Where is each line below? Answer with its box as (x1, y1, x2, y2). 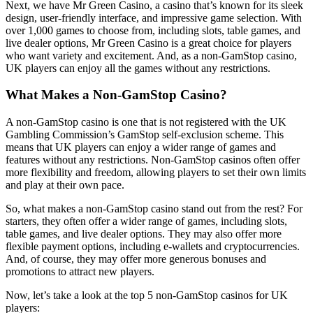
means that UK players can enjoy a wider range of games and (6, 141, 276, 154)
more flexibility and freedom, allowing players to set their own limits (6, 166, 306, 179)
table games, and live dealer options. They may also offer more (6, 228, 282, 240)
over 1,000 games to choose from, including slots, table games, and (6, 24, 300, 36)
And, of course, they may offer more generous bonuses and (6, 253, 266, 265)
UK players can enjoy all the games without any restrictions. (6, 61, 270, 74)
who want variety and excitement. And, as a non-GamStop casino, (6, 49, 297, 61)
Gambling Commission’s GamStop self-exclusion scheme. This (6, 129, 284, 141)
